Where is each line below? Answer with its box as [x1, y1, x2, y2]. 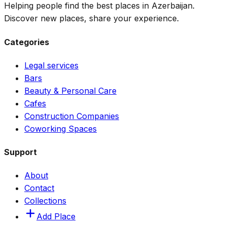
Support [4, 147, 37, 158]
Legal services [24, 60, 79, 70]
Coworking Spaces [24, 123, 97, 134]
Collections [24, 196, 66, 206]
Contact [24, 183, 54, 194]
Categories [4, 36, 49, 47]
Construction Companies [24, 110, 119, 121]
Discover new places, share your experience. [4, 13, 179, 24]
